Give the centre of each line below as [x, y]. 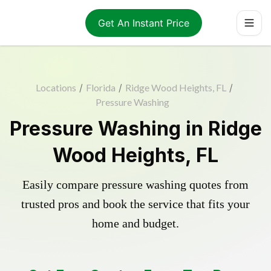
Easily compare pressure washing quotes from [135, 184]
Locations [56, 87]
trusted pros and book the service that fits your [135, 204]
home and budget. [135, 223]
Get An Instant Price [143, 23]
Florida [100, 87]
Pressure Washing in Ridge [135, 129]
